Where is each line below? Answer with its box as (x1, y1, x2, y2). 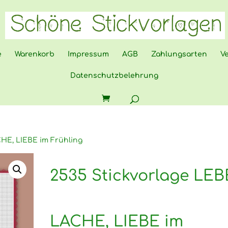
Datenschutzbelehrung (70, 72, 158, 79)
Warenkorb (15, 50, 54, 58)
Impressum (68, 50, 109, 58)
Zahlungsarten (151, 50, 207, 58)
